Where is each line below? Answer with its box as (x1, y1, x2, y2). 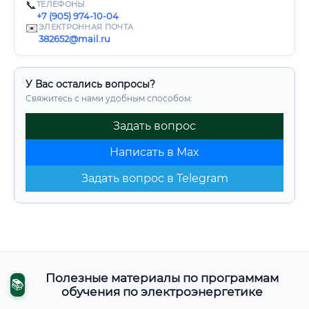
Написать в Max (110, 146, 199, 159)
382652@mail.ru (39, 33, 110, 44)
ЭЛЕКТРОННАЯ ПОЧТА (39, 22, 134, 32)
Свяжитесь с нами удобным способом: (26, 93, 192, 103)
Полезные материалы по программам (45, 271, 279, 286)
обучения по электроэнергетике (61, 285, 263, 299)
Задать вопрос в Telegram (81, 172, 228, 185)
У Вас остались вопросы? (26, 78, 155, 90)
